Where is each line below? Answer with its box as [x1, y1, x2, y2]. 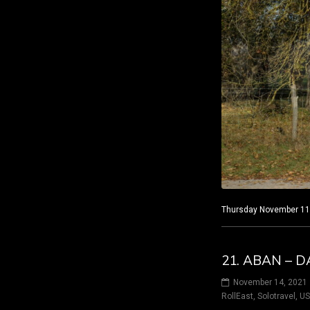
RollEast [221, 291, 253, 302]
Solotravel [257, 291, 295, 302]
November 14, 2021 [233, 277, 307, 288]
